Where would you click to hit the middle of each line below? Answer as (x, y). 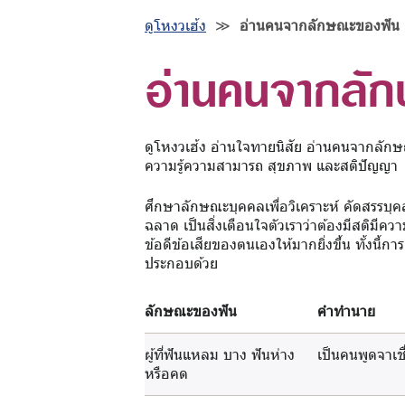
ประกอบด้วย (181, 263)
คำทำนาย (347, 311)
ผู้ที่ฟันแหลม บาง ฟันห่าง (220, 354)
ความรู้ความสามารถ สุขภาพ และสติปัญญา (271, 165)
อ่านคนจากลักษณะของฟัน (320, 25)
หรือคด (167, 373)
